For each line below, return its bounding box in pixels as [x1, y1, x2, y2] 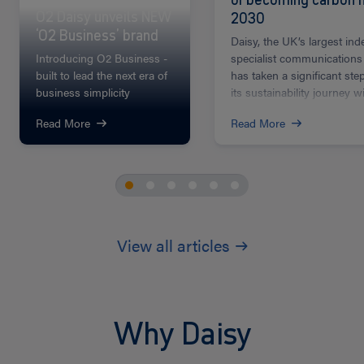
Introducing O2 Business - [36, 49, 167, 66]
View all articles [116, 232, 229, 257]
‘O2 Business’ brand [36, 24, 162, 45]
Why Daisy [113, 311, 251, 355]
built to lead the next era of [36, 66, 167, 83]
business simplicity [36, 83, 130, 100]
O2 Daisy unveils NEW [36, 6, 171, 27]
